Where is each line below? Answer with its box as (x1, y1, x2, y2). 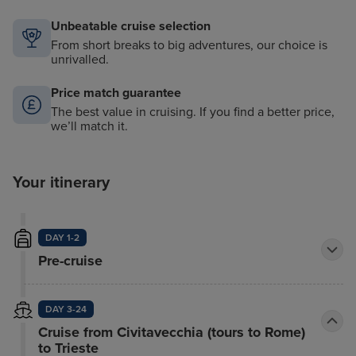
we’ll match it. (51, 118, 128, 135)
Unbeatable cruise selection (51, 18, 211, 35)
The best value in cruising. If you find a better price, (51, 104, 335, 121)
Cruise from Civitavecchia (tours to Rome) (37, 323, 305, 342)
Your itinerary (13, 173, 110, 193)
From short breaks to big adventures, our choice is (51, 37, 327, 54)
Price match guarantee (51, 85, 181, 102)
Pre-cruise (37, 252, 103, 270)
